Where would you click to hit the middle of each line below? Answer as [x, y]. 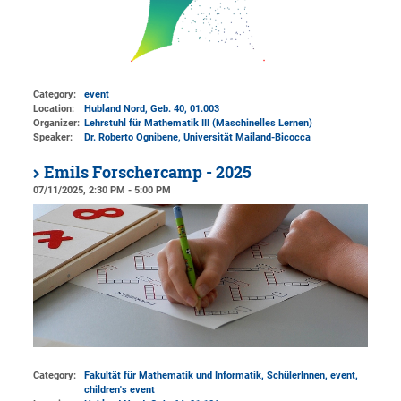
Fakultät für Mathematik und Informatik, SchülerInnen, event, [222, 376]
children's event [120, 390]
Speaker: [53, 137]
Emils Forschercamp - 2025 [148, 172]
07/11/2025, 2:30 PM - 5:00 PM [102, 190]
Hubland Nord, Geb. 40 [135, 108]
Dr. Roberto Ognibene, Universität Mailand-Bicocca [198, 137]
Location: [54, 108]
